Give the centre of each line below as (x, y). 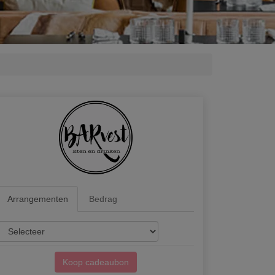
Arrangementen (38, 199)
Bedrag (103, 199)
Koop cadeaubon (96, 262)
